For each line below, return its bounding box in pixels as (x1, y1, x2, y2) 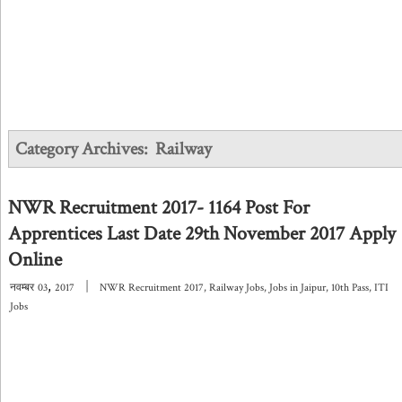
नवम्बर (10, 281, 34, 294)
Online (8, 247, 62, 273)
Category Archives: (15, 137, 155, 161)
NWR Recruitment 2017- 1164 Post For (8, 195, 310, 221)
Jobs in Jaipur (269, 281, 326, 294)
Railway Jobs (209, 281, 264, 294)
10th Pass (331, 281, 369, 294)
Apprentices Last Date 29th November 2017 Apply (8, 221, 396, 247)
